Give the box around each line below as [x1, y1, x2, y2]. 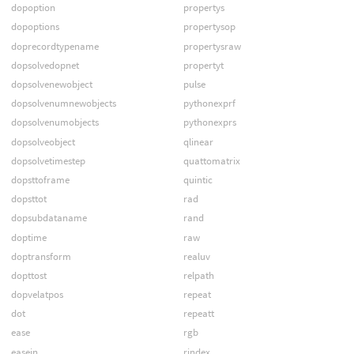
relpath [183, 268, 214, 282]
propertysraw [183, 39, 241, 53]
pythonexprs [183, 115, 236, 130]
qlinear [183, 134, 213, 149]
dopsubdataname [10, 211, 87, 225]
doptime [10, 230, 47, 244]
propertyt [183, 58, 224, 72]
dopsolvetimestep [10, 153, 85, 168]
